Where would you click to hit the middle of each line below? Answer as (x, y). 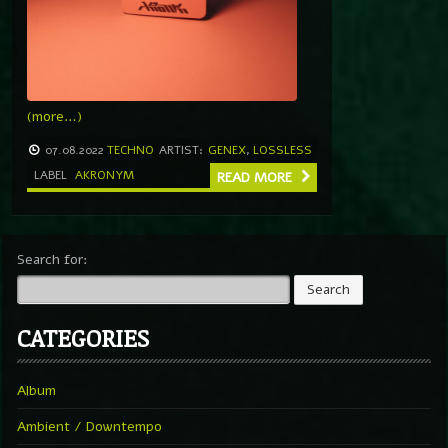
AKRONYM (104, 174)
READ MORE (256, 177)
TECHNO (130, 149)
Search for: (52, 259)
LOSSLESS (282, 149)
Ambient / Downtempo (89, 426)
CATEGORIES (83, 337)
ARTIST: (181, 149)
